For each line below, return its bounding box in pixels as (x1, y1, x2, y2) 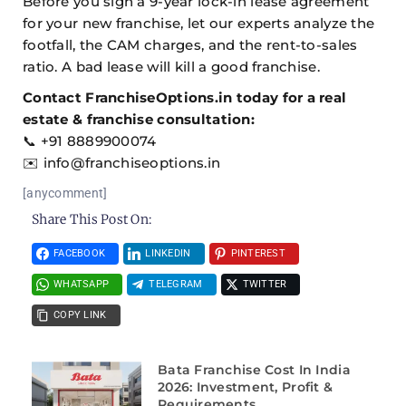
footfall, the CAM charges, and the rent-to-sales (23, 36, 358, 54)
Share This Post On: (32, 211, 152, 228)
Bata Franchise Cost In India (157, 362, 351, 379)
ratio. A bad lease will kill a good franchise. (23, 58, 320, 76)
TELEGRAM (149, 278, 203, 291)
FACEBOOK (53, 247, 106, 260)
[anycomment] (23, 186, 108, 201)
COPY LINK (53, 309, 107, 322)
